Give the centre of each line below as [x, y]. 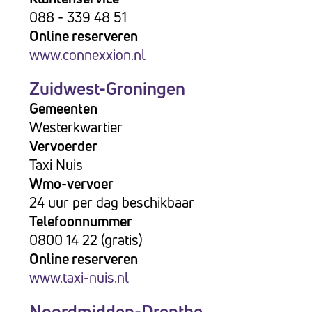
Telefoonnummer [81, 221]
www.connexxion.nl [87, 55]
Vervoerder [63, 146]
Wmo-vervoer [71, 184]
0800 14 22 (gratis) [86, 240]
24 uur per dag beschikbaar [112, 202]
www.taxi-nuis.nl [79, 278]
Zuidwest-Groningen [107, 88]
